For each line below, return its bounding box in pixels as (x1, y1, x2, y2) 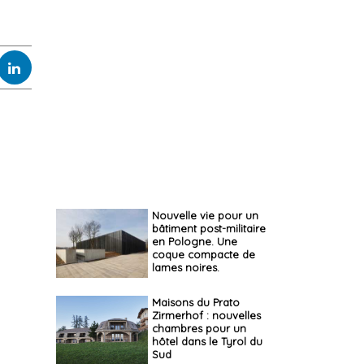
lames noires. (151, 261, 219, 274)
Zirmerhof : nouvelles (151, 309, 261, 322)
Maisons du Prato (151, 296, 240, 309)
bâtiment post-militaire (151, 222, 266, 235)
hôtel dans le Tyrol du (151, 335, 262, 348)
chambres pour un (151, 322, 246, 335)
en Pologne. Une (151, 235, 237, 248)
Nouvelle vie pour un (151, 209, 258, 222)
